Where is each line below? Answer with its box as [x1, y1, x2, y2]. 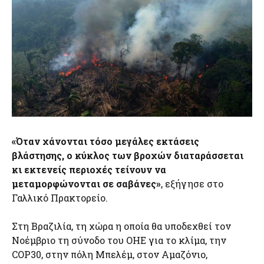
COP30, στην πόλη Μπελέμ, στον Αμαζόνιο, [12, 247, 207, 260]
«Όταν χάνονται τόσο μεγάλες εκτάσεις [12, 134, 199, 147]
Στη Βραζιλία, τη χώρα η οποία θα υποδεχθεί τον [12, 219, 231, 232]
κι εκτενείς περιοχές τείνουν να [12, 163, 166, 176]
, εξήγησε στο [161, 177, 223, 190]
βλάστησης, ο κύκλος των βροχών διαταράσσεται [12, 148, 243, 161]
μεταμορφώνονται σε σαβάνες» [12, 177, 161, 190]
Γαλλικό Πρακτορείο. [12, 191, 108, 204]
